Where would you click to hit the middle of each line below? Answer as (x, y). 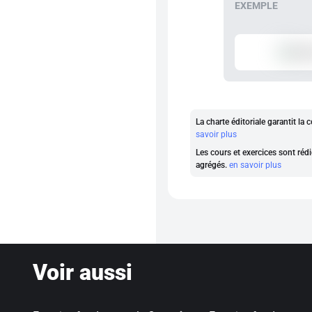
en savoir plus (255, 165)
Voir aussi (83, 272)
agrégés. (212, 165)
